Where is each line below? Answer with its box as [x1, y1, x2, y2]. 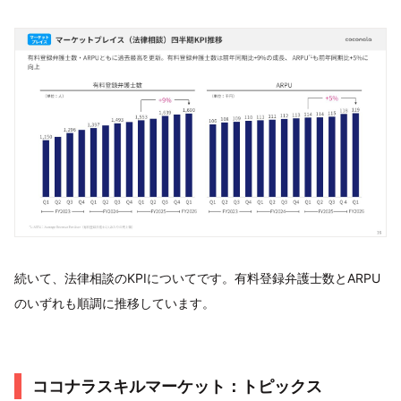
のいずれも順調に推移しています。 [14, 295, 215, 311]
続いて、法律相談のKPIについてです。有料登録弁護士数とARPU [14, 270, 380, 286]
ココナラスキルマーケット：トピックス [32, 377, 322, 397]
